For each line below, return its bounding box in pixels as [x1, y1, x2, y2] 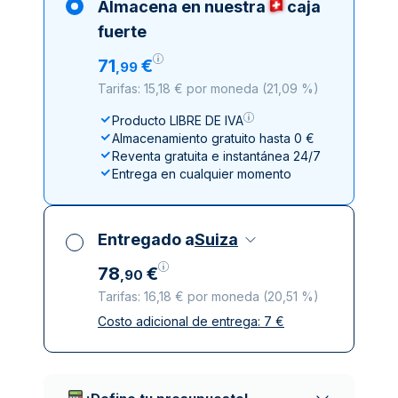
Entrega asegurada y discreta [112, 338, 285, 354]
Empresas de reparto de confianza [112, 356, 316, 371]
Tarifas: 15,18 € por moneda [98, 81, 259, 96]
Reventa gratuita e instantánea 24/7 [112, 148, 321, 163]
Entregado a [98, 230, 195, 249]
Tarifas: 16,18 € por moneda [98, 289, 259, 304]
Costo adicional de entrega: [98, 314, 264, 329]
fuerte [98, 22, 147, 41]
